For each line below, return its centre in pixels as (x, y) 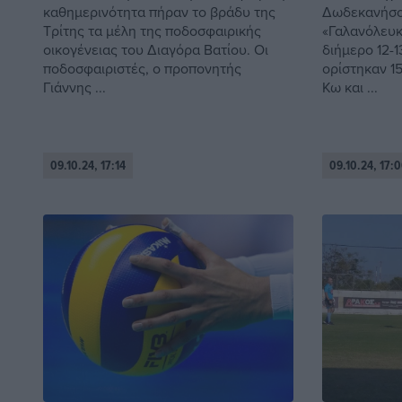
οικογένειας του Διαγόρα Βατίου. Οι (156, 49)
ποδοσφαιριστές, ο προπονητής (142, 68)
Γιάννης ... (74, 87)
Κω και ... (350, 87)
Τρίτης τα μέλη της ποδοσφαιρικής (152, 30)
